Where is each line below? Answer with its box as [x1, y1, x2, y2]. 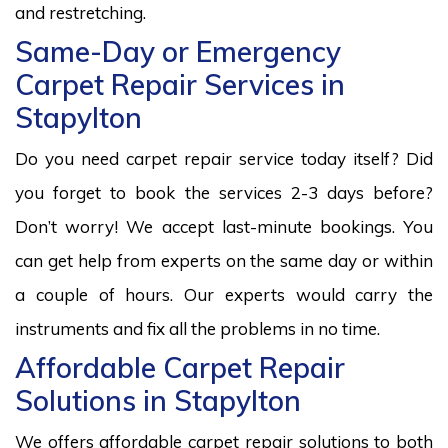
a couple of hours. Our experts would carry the [15, 283, 433, 305]
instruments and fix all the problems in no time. [15, 317, 380, 339]
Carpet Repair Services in [15, 66, 345, 102]
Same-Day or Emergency [15, 33, 341, 69]
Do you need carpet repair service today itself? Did [15, 147, 433, 169]
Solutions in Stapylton [15, 382, 301, 418]
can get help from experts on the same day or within [15, 249, 433, 271]
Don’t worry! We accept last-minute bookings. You [15, 215, 433, 237]
